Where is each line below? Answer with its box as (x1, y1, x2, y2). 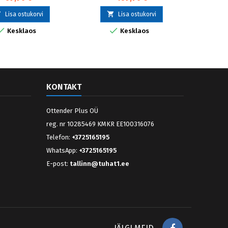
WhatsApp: (46, 147, 79, 155)
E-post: (46, 160, 70, 168)
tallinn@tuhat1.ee (70, 160, 129, 168)
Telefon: (46, 133, 72, 141)
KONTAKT (46, 82, 81, 92)
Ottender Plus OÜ (46, 107, 98, 115)
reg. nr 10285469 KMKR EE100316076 (46, 120, 154, 128)
